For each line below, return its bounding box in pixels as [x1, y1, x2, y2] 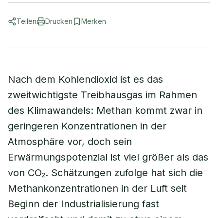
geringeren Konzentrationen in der [8, 120, 166, 132]
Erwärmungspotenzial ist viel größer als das [8, 151, 208, 163]
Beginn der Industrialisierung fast [8, 198, 159, 210]
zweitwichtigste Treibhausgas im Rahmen [8, 89, 197, 101]
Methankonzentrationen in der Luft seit [8, 182, 187, 194]
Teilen [17, 17, 36, 25]
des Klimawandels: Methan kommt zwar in [8, 105, 202, 116]
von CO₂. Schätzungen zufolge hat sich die [8, 167, 203, 179]
